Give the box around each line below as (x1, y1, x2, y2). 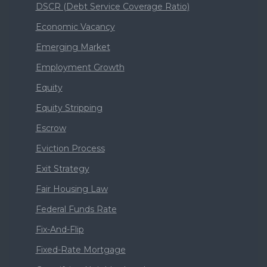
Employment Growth (35, 61, 125, 73)
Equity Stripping (35, 102, 103, 113)
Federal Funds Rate (35, 203, 117, 215)
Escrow (35, 122, 66, 133)
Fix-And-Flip (35, 223, 84, 235)
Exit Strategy (35, 163, 89, 174)
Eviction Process (35, 142, 105, 154)
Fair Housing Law (35, 183, 108, 194)
